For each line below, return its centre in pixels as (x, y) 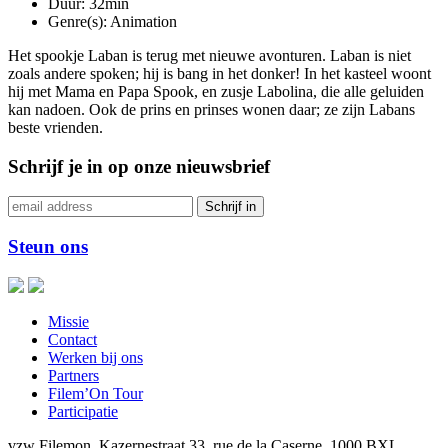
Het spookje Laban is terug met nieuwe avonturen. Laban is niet (209, 55)
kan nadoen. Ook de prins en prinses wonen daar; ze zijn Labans (211, 109)
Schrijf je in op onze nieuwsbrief (139, 166)
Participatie (83, 411)
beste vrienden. (55, 127)
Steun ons (48, 246)
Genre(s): (77, 21)
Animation (142, 21)
